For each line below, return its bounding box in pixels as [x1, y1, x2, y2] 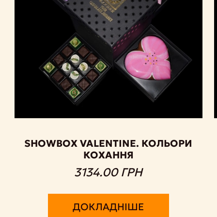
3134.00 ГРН [74, 165, 143, 180]
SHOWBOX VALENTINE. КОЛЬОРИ [24, 137, 193, 150]
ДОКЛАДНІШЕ [73, 200, 144, 213]
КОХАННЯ [83, 148, 134, 161]
